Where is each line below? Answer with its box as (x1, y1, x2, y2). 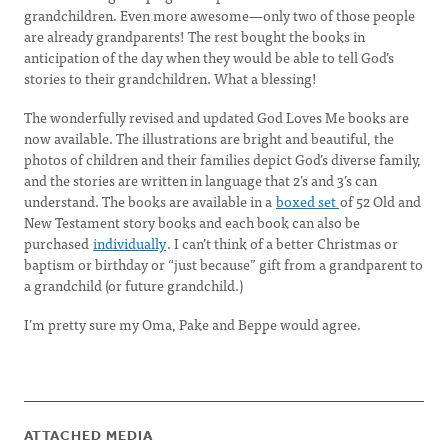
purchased (24, 232, 92, 254)
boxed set (276, 190, 339, 212)
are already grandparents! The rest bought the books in (24, 25, 365, 47)
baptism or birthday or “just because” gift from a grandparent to (24, 253, 423, 275)
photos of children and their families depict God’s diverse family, (24, 148, 421, 170)
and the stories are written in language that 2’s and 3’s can (24, 169, 377, 191)
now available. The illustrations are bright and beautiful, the (24, 127, 394, 149)
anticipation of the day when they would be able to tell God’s (24, 46, 394, 68)
